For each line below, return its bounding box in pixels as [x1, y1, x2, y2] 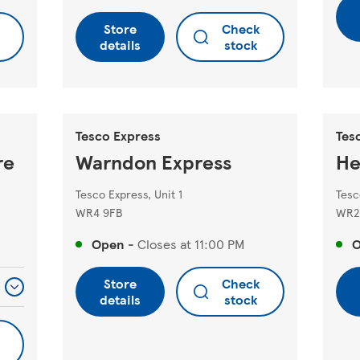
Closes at [137, 235, 191, 253]
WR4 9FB [75, 204, 123, 220]
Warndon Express [75, 148, 231, 175]
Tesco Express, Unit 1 [75, 186, 182, 202]
